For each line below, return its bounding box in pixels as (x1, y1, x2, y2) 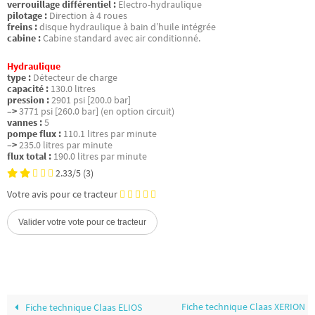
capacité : (7, 82, 49, 95)
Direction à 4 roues (49, 9, 127, 22)
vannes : (7, 116, 42, 129)
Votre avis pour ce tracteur (7, 188, 117, 200)
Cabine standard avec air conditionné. (43, 32, 200, 44)
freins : (7, 20, 37, 33)
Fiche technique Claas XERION (181, 301, 305, 314)
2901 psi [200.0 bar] (51, 94, 131, 106)
